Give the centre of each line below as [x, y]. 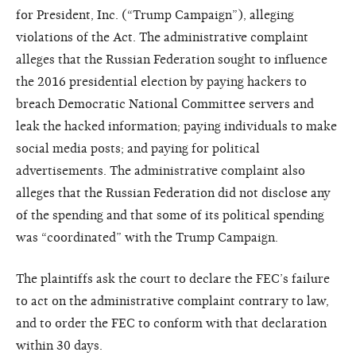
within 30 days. [59, 345]
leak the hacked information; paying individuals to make [176, 126]
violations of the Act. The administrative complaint [162, 37]
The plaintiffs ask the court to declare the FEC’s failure [173, 279]
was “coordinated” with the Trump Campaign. [147, 237]
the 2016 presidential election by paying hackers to [161, 81]
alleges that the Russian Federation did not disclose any [173, 193]
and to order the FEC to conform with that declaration [171, 323]
